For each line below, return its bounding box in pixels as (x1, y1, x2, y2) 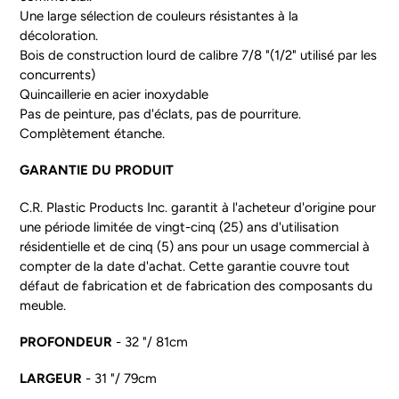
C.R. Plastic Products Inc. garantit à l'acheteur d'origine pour (20, 199, 376, 216)
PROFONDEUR (20, 333, 112, 350)
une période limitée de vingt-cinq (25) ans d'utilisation (20, 218, 338, 235)
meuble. (20, 297, 66, 313)
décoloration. (20, 27, 98, 44)
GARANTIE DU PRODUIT (20, 162, 177, 179)
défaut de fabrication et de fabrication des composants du (20, 277, 372, 294)
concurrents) (20, 66, 99, 83)
